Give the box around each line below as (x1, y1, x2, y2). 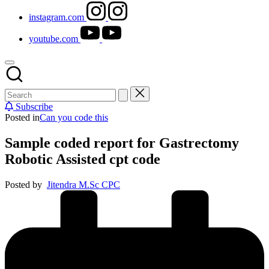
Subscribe (13, 101, 53, 112)
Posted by (5, 179, 42, 190)
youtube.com (29, 34, 78, 44)
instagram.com (29, 12, 84, 22)
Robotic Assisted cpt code (5, 151, 160, 167)
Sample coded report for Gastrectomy (5, 134, 239, 151)
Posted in (5, 112, 40, 122)
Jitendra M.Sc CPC (47, 179, 120, 190)
